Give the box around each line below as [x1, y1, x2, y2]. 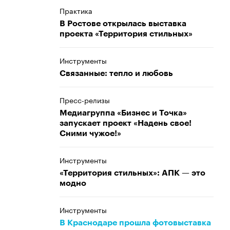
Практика [60, 5, 92, 16]
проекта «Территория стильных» [60, 30, 193, 38]
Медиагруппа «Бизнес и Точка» [60, 109, 187, 117]
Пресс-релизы [60, 94, 110, 105]
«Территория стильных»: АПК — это [60, 169, 205, 177]
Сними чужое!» [60, 129, 121, 138]
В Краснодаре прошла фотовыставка [60, 219, 211, 227]
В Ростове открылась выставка [60, 20, 186, 28]
